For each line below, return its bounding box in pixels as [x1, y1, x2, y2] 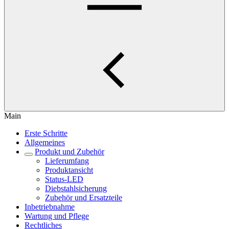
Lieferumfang [45, 156, 89, 165]
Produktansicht [45, 166, 93, 174]
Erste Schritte [25, 129, 67, 138]
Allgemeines [25, 138, 65, 147]
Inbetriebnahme [25, 202, 75, 211]
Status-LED [45, 175, 83, 184]
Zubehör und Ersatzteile [45, 193, 122, 202]
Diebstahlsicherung [45, 184, 107, 193]
